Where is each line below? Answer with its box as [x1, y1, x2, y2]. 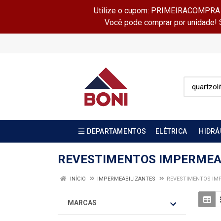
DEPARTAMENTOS [87, 127, 147, 135]
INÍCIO [69, 176, 86, 182]
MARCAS [68, 199, 97, 207]
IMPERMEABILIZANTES [97, 176, 155, 182]
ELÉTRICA [155, 127, 187, 135]
